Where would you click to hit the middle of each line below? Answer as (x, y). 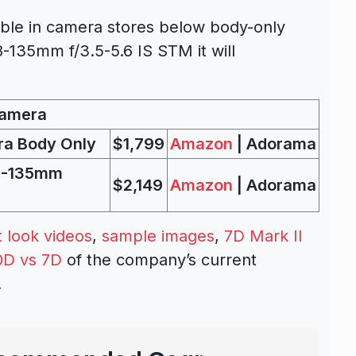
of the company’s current (159, 259)
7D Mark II (263, 236)
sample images (158, 236)
